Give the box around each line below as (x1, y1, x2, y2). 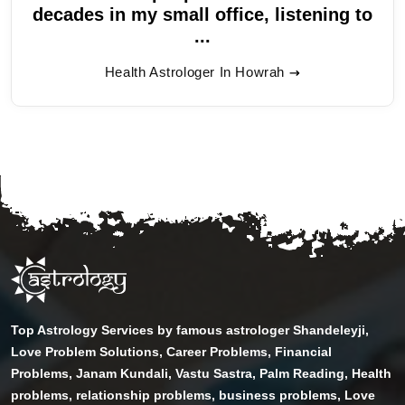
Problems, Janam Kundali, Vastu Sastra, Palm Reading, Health (11, 365, 391, 381)
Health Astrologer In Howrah (104, 63, 286, 80)
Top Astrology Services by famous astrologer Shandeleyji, (11, 322, 369, 337)
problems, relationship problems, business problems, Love (11, 387, 375, 402)
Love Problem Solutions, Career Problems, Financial (11, 344, 332, 359)
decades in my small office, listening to (33, 4, 372, 24)
